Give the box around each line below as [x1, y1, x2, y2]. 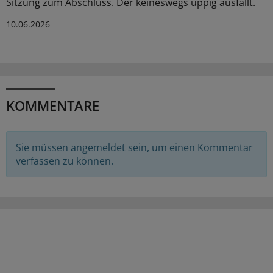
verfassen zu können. [16, 154, 113, 168]
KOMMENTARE [6, 96, 99, 115]
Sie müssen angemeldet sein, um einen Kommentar [16, 140, 253, 154]
